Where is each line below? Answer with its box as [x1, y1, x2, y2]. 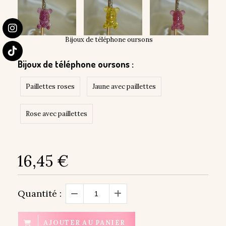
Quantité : [18, 188, 62, 200]
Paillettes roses [26, 82, 75, 91]
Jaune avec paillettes [92, 82, 156, 91]
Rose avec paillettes [26, 109, 87, 119]
